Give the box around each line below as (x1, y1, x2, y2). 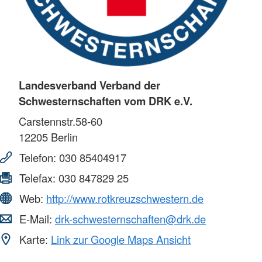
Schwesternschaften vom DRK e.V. (19, 93, 192, 109)
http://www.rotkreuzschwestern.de (46, 191, 204, 206)
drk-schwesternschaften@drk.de (55, 211, 206, 227)
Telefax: (16, 170, 58, 186)
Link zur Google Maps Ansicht (51, 232, 191, 247)
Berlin (48, 129, 78, 145)
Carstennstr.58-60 (19, 113, 102, 129)
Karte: (16, 232, 51, 247)
